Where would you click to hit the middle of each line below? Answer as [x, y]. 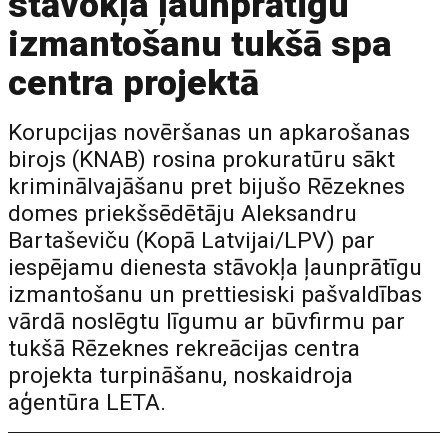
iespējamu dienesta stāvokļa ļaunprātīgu [215, 267]
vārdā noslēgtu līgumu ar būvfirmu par [207, 321]
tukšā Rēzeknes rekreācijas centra [184, 348]
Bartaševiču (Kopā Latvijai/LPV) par [192, 240]
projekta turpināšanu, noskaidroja [181, 375]
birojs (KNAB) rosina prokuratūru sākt [202, 159]
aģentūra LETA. [87, 402]
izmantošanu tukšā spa [200, 44]
